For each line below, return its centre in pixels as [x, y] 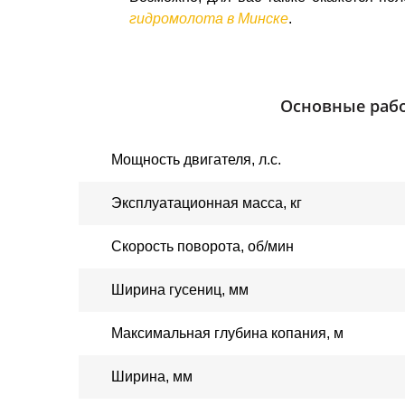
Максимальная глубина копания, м [227, 333]
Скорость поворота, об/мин [202, 246]
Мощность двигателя [181, 160]
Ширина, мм [152, 377]
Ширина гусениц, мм [180, 290]
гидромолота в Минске [209, 19]
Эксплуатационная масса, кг [207, 203]
